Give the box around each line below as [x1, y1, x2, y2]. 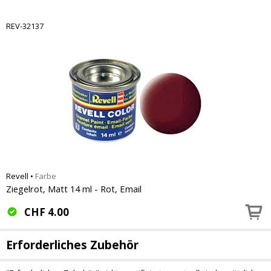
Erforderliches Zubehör [6, 237, 139, 253]
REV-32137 [6, 21, 44, 31]
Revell [6, 171, 28, 181]
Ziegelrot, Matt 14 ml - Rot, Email [6, 183, 142, 195]
